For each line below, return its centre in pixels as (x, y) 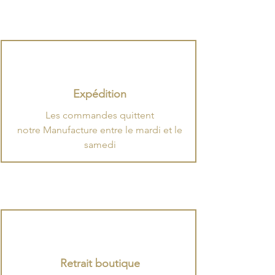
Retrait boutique (100, 263)
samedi (100, 145)
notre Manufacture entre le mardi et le (100, 130)
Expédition (100, 94)
